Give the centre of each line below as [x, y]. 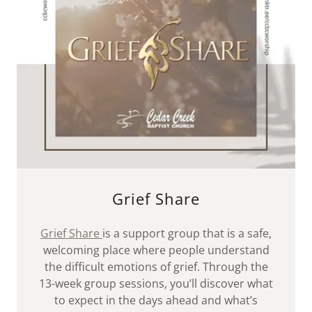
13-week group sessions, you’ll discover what [156, 284]
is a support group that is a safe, [187, 234]
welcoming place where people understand [156, 250]
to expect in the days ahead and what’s [156, 301]
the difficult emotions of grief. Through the [156, 267]
